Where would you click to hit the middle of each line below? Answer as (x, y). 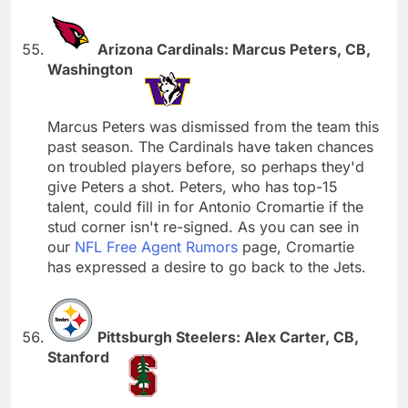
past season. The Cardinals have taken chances (210, 146)
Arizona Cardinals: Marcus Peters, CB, (234, 49)
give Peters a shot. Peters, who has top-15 (193, 186)
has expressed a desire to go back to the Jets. (207, 266)
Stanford (80, 357)
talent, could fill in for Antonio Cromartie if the (205, 206)
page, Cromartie (296, 246)
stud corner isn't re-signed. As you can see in (203, 226)
